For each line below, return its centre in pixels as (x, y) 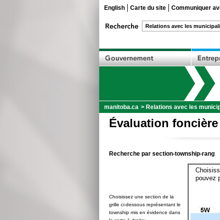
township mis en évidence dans (145, 212)
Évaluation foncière (164, 123)
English (114, 8)
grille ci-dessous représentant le (145, 205)
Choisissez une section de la (141, 197)
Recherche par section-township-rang (162, 154)
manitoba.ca (121, 107)
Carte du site (148, 8)
